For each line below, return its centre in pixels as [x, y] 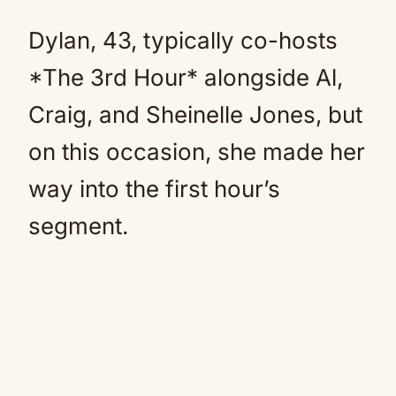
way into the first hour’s [154, 189]
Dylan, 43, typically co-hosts [183, 40]
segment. [78, 226]
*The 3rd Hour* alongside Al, [186, 77]
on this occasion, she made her [197, 152]
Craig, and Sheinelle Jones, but [195, 114]
